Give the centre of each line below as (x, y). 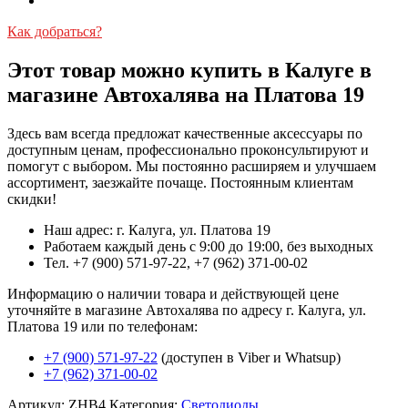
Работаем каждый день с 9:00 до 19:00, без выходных (209, 246)
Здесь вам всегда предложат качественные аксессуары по (185, 133)
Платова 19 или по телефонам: (102, 326)
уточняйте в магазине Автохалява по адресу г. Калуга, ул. (187, 310)
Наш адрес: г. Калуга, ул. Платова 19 (157, 229)
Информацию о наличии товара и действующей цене (173, 293)
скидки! (32, 199)
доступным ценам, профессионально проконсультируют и (188, 149)
